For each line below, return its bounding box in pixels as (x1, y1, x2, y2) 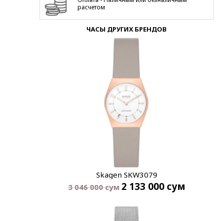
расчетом (77, 2, 106, 11)
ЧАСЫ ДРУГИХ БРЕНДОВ (86, 24, 167, 34)
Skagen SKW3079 (96, 170, 157, 180)
